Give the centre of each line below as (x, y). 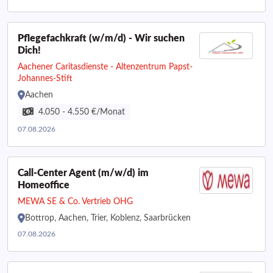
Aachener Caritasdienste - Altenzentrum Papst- (105, 67)
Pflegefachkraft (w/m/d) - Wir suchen (101, 38)
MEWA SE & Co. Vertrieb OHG (75, 202)
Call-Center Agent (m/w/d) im (83, 173)
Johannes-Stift (45, 79)
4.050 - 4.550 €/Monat (82, 112)
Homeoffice (44, 185)
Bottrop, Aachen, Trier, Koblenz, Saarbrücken (108, 218)
